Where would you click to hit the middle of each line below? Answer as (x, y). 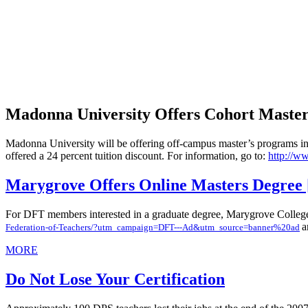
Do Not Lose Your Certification (115, 279)
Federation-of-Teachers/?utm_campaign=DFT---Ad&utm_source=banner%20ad (153, 227)
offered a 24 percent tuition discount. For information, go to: (137, 155)
